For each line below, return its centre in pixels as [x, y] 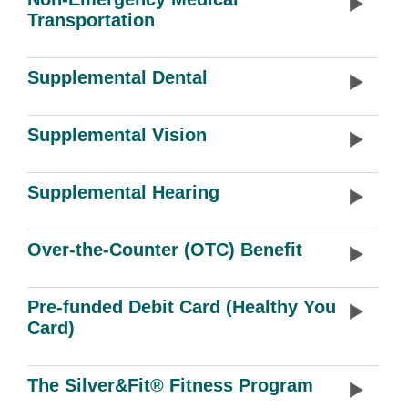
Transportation [91, 20]
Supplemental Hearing [123, 192]
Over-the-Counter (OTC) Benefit [165, 250]
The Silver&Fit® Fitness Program [170, 385]
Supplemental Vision [117, 135]
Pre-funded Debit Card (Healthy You [182, 307]
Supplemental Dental [117, 77]
